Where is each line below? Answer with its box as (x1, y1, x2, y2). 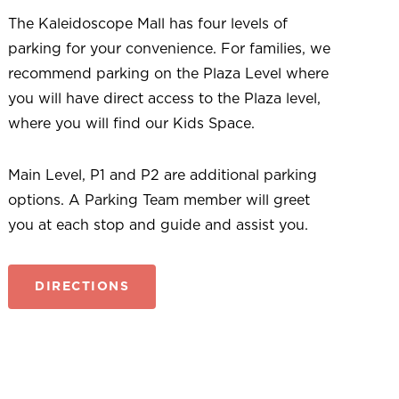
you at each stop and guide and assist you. (8, 217, 309, 232)
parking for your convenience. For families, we (8, 41, 331, 56)
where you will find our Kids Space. (8, 116, 260, 131)
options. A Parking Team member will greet (8, 192, 311, 208)
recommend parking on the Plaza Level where (8, 66, 330, 81)
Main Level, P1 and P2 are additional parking (8, 167, 318, 183)
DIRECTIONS (35, 280, 130, 293)
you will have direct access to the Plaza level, (8, 91, 322, 106)
